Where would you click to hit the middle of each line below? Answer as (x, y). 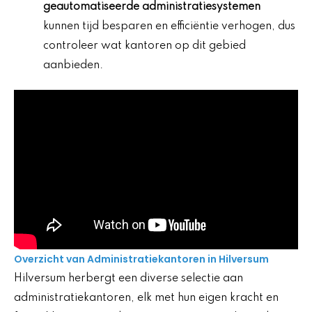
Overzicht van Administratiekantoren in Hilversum (141, 259)
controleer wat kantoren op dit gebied (145, 46)
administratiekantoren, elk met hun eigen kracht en (146, 298)
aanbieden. (73, 65)
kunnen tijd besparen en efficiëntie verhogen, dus (169, 26)
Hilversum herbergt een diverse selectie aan (128, 279)
